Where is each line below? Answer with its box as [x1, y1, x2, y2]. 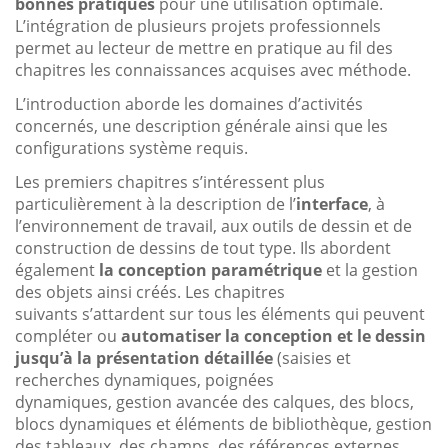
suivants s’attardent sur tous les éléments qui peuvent [15, 302, 425, 325]
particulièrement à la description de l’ [15, 192, 296, 215]
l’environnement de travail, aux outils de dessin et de [15, 214, 412, 237]
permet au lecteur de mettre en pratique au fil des [15, 36, 393, 59]
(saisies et [273, 346, 351, 369]
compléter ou [15, 324, 121, 347]
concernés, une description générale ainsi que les [15, 114, 388, 137]
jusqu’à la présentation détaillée [15, 346, 273, 369]
